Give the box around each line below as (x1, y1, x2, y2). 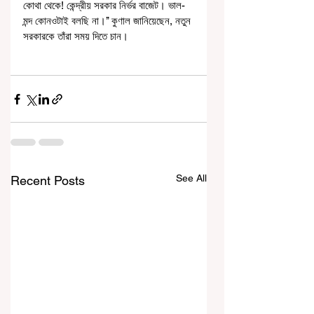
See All (176, 172, 207, 184)
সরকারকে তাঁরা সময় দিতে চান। (23, 30, 128, 43)
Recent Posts (11, 173, 85, 189)
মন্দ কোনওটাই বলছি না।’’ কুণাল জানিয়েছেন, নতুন (23, 15, 193, 27)
